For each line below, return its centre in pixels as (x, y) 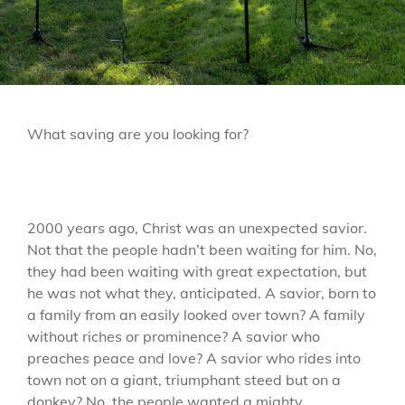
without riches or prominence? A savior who (174, 336)
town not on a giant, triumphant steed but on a (184, 379)
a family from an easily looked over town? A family (196, 314)
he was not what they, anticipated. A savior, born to (202, 292)
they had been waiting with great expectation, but (197, 271)
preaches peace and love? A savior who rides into (194, 358)
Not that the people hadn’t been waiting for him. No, (202, 249)
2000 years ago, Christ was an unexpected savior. (197, 227)
